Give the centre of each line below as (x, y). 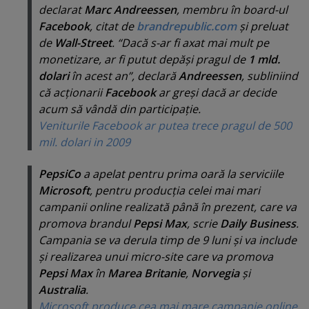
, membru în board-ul (232, 9)
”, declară (153, 76)
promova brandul (86, 224)
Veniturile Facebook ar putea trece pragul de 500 (165, 125)
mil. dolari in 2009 (84, 142)
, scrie (203, 224)
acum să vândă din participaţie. (120, 109)
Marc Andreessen (130, 9)
